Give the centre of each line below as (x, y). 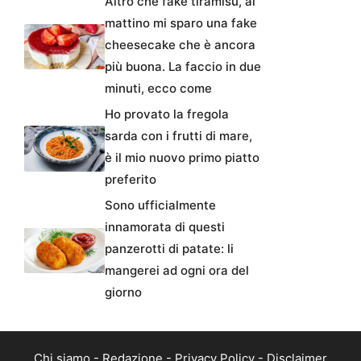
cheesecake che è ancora (180, 45)
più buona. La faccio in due (183, 67)
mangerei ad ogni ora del (177, 271)
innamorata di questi (165, 227)
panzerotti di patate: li (169, 249)
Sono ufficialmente (160, 205)
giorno (123, 293)
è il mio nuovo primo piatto (182, 158)
